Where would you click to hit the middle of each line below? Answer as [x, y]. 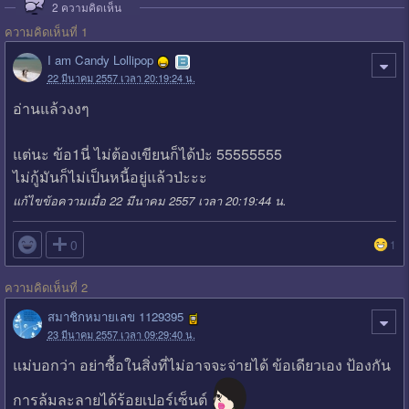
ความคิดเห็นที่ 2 [46, 288]
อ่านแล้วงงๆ [51, 109]
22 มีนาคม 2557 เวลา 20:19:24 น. [121, 77]
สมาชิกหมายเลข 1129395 [115, 317]
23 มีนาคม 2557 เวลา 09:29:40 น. [121, 334]
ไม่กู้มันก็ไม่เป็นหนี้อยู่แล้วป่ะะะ [110, 177]
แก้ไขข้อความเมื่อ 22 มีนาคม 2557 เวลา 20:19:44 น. [149, 201]
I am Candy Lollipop [100, 60]
